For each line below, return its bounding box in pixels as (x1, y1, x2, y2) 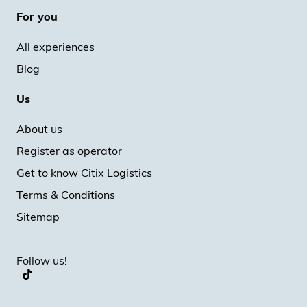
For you (16, 10, 58, 23)
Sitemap (16, 210, 60, 223)
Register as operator (16, 144, 122, 158)
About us (16, 122, 62, 136)
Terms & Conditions (16, 188, 115, 201)
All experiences (16, 40, 95, 53)
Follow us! (16, 254, 67, 267)
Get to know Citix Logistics (16, 166, 152, 180)
